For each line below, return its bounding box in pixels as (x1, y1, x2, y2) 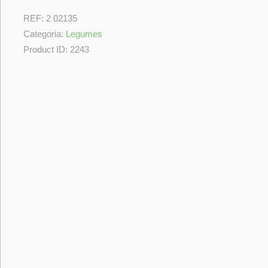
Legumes (66, 28, 103, 39)
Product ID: (23, 44, 71, 54)
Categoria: (23, 28, 66, 39)
